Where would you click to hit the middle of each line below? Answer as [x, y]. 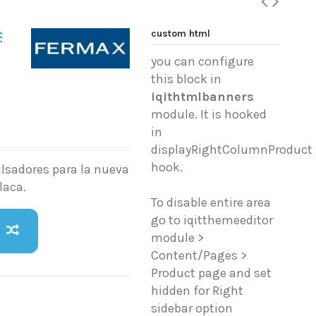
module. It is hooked [209, 115]
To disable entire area [211, 203]
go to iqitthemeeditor [212, 220]
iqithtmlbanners [203, 97]
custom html [181, 34]
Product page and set [212, 273]
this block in [187, 79]
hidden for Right [197, 291]
